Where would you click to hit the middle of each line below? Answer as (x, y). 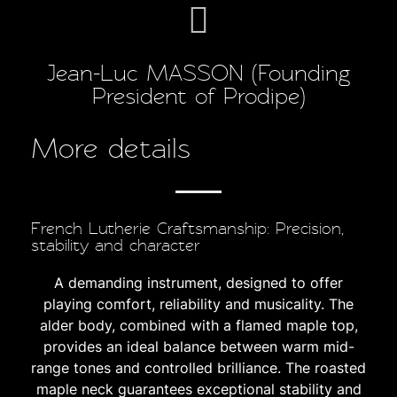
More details (111, 148)
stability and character (116, 245)
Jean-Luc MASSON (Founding (198, 73)
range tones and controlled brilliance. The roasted (198, 367)
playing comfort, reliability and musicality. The (198, 304)
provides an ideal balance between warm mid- (198, 346)
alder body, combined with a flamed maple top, (198, 325)
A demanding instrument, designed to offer (198, 282)
